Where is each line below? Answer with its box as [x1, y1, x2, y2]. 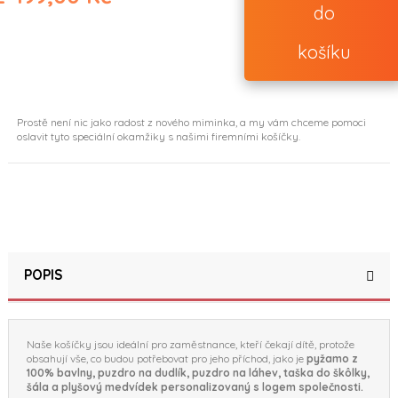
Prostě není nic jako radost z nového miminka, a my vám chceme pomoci [17, 115, 366, 129]
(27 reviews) [164, 12, 227, 26]
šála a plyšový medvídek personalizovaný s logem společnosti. [27, 379, 363, 394]
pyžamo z [306, 351, 358, 365]
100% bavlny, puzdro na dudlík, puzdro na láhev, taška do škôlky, [27, 365, 370, 379]
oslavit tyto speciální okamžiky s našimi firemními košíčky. [17, 129, 300, 143]
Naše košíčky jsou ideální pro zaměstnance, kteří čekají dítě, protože [27, 337, 354, 351]
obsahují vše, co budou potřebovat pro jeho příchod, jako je [27, 351, 306, 365]
